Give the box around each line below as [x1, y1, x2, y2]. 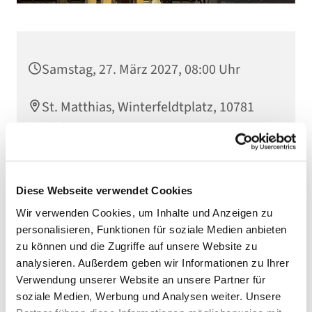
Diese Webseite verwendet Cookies [16, 184, 192, 196]
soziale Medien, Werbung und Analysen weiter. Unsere [16, 290, 281, 302]
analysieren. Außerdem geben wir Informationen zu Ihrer [16, 256, 289, 269]
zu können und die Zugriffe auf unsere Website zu [16, 240, 257, 252]
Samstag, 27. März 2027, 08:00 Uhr [42, 60, 240, 80]
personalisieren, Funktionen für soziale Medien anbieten [16, 223, 287, 235]
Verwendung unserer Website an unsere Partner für [16, 273, 265, 286]
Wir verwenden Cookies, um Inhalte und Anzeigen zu [16, 206, 273, 219]
